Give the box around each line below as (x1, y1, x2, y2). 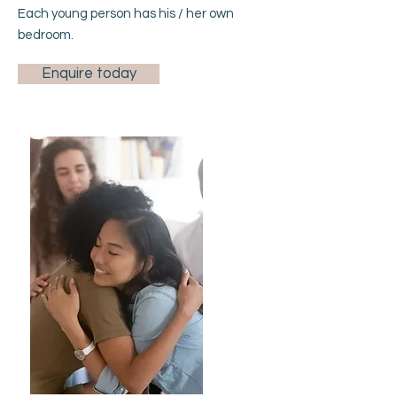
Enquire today (41, 66, 136, 82)
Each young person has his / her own (18, 7, 234, 20)
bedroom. (18, 28, 74, 42)
